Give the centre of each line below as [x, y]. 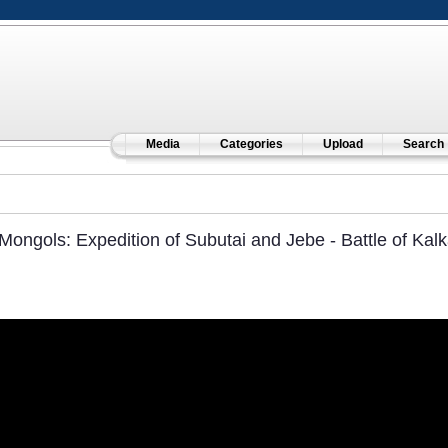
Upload [342, 144]
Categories [251, 144]
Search [423, 144]
